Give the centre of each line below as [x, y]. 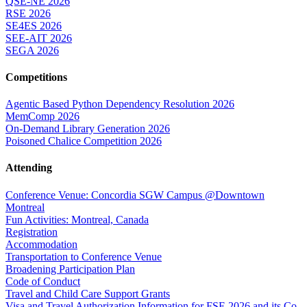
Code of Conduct [43, 281]
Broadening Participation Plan [70, 269]
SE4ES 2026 [34, 25]
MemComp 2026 [42, 116]
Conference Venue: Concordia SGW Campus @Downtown [135, 195]
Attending [29, 168]
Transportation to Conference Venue [84, 256]
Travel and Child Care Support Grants [88, 293]
